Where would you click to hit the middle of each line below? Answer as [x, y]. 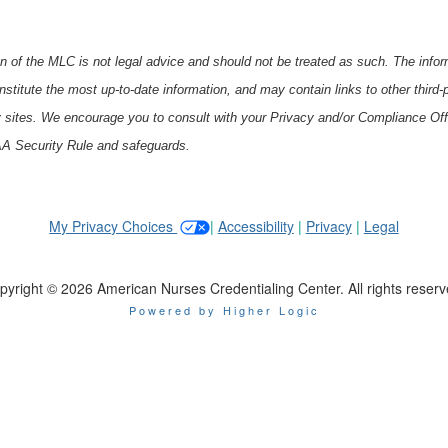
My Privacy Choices [113, 226]
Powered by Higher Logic [224, 309]
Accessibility [255, 226]
